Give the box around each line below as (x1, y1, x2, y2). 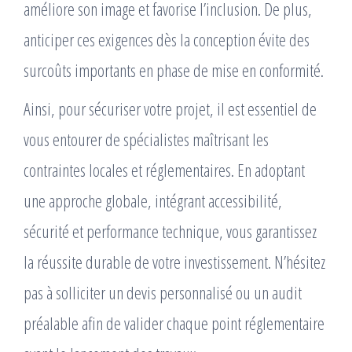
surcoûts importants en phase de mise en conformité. (24, 58, 324, 82)
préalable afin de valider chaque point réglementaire (24, 311, 324, 335)
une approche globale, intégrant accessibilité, (24, 189, 282, 213)
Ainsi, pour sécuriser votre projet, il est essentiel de (24, 97, 317, 121)
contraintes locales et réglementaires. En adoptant (24, 158, 305, 182)
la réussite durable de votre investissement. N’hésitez (24, 250, 325, 274)
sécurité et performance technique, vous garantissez (24, 219, 317, 244)
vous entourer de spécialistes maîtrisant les (24, 127, 269, 152)
